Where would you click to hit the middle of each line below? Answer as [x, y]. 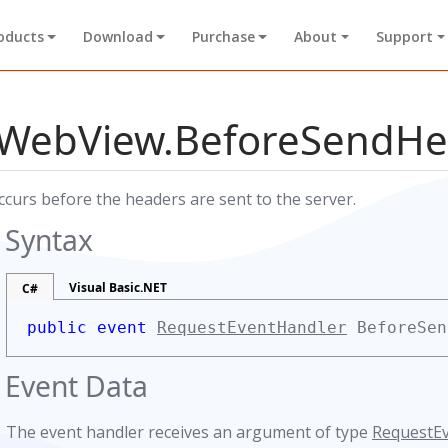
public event [92, 327]
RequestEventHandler [252, 327]
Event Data [76, 386]
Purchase [223, 37]
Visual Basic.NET [118, 287]
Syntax [49, 240]
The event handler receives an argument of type [189, 432]
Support [405, 37]
